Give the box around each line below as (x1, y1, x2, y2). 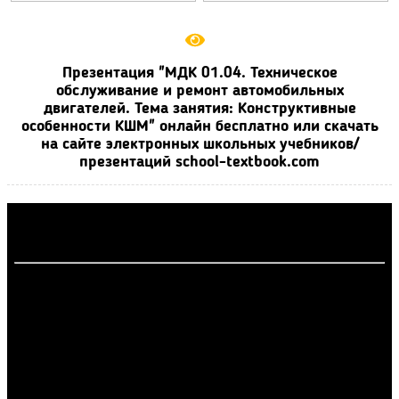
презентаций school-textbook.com (79, 154, 320, 170)
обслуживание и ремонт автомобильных (55, 83, 344, 99)
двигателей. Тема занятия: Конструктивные (43, 101, 356, 117)
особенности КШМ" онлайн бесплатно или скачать (20, 118, 379, 134)
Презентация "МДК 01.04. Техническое (61, 65, 338, 81)
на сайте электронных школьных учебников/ (40, 136, 359, 152)
